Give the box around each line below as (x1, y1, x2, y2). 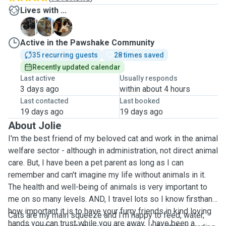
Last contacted (20, 97, 69, 105)
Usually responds (119, 74, 178, 82)
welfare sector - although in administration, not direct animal (8, 146, 218, 155)
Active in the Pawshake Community (20, 38, 154, 47)
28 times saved (114, 51, 164, 59)
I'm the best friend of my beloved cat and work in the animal (8, 134, 218, 143)
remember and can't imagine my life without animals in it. (8, 170, 206, 180)
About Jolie (8, 120, 61, 132)
